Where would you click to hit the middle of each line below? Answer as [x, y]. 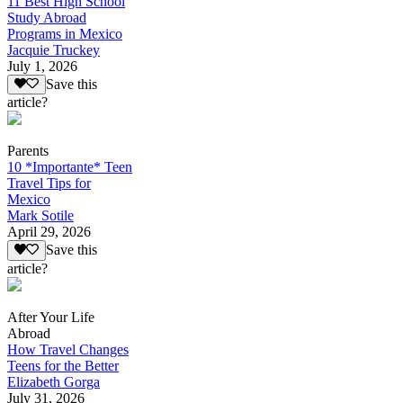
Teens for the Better [63, 365]
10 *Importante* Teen [70, 167]
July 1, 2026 [42, 66]
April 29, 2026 [49, 232]
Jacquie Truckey [54, 49]
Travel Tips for [49, 184]
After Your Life [51, 317]
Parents [28, 151]
